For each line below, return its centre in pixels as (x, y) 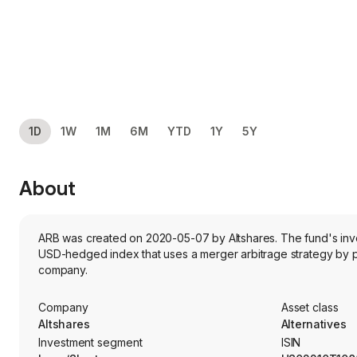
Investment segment (90, 342)
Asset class (310, 307)
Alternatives (314, 324)
